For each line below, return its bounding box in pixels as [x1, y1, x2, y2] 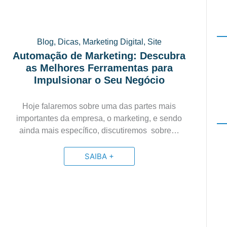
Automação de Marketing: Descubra [13, 50, 186, 61]
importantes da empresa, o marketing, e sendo [16, 114, 182, 123]
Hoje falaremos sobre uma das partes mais [22, 102, 176, 110]
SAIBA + [84, 152, 114, 161]
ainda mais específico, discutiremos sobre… [19, 126, 179, 135]
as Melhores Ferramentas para [25, 62, 173, 73]
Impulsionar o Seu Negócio [33, 74, 165, 86]
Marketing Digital [82, 37, 143, 46]
